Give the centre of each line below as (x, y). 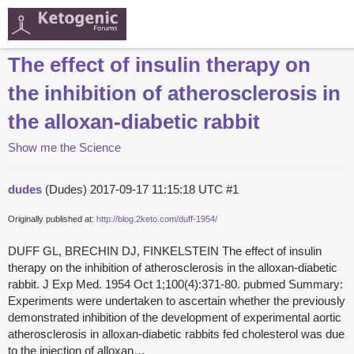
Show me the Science (64, 148)
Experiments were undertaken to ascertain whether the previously (177, 301)
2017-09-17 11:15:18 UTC (158, 190)
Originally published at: (52, 219)
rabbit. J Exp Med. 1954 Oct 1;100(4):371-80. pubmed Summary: (175, 284)
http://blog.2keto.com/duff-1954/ (157, 219)
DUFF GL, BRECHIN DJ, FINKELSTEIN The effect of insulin (165, 251)
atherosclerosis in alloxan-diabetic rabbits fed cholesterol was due (176, 334)
